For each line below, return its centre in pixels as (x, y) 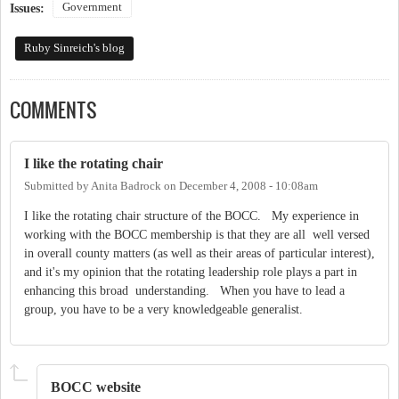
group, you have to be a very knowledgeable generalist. (172, 310)
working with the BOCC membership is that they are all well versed (197, 235)
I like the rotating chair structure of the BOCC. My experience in (191, 216)
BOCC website (96, 387)
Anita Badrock (126, 187)
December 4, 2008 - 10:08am (248, 187)
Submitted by (57, 187)
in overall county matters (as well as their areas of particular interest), (199, 254)
